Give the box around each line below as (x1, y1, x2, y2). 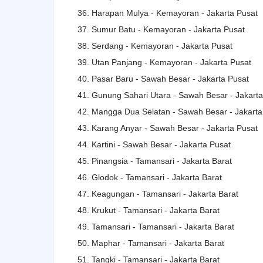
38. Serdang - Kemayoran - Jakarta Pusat (77, 41, 232, 50)
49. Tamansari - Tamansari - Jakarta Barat (77, 221, 234, 231)
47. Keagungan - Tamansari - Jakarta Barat (77, 188, 238, 198)
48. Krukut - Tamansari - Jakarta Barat (77, 205, 220, 215)
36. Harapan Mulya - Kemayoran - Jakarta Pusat (77, 8, 258, 18)
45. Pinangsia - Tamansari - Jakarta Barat (77, 156, 232, 166)
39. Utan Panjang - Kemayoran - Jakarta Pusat (77, 57, 251, 67)
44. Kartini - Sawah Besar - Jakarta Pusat (77, 139, 231, 149)
